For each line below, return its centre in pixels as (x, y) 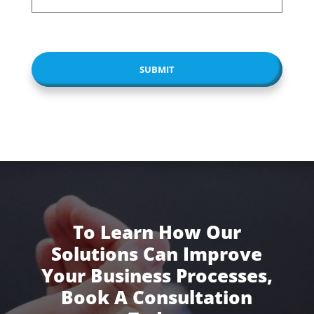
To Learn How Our (157, 232)
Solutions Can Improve (157, 254)
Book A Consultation (157, 297)
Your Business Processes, (157, 275)
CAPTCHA (62, 50)
